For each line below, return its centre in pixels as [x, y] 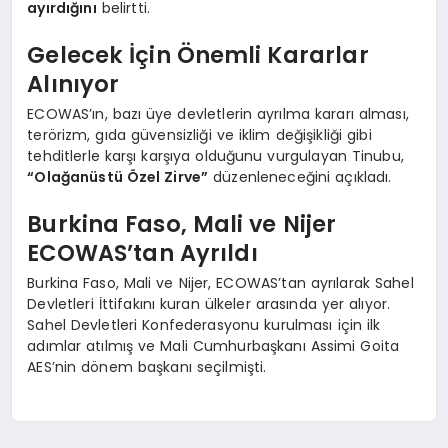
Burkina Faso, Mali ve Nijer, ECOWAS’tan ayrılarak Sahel [220, 282]
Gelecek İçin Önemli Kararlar [198, 55]
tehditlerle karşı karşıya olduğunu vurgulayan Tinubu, [215, 155]
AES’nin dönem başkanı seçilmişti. [147, 366]
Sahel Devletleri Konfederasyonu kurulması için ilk [204, 324]
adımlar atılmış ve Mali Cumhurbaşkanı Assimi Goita [213, 345]
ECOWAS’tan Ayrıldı [142, 253]
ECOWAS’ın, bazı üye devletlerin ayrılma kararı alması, [218, 113]
